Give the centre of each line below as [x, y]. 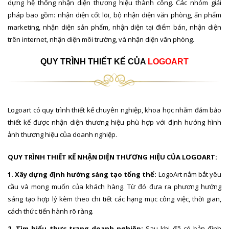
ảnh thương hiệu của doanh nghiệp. [62, 135]
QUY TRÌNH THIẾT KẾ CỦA [94, 62]
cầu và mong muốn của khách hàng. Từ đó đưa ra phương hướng [114, 187]
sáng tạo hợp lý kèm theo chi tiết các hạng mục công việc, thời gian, [114, 199]
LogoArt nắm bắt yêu [189, 175]
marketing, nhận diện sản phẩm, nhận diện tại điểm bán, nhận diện [114, 27]
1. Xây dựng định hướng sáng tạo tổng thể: [82, 175]
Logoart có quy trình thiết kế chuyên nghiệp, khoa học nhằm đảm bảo [114, 110]
